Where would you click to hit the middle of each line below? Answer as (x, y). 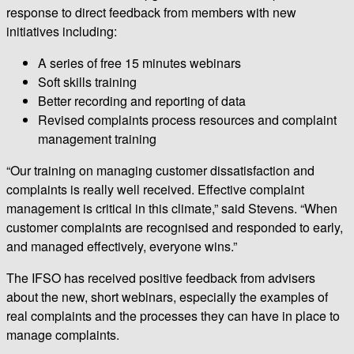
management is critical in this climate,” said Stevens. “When (172, 208)
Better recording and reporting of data (142, 100)
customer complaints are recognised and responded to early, (175, 227)
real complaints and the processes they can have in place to (173, 315)
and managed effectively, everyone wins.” (122, 246)
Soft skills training (87, 81)
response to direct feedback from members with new (151, 12)
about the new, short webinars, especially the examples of (167, 296)
